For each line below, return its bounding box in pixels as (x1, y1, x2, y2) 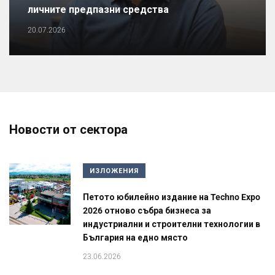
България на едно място (83, 233, 188, 243)
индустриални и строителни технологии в (83, 219, 260, 230)
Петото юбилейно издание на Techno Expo (83, 192, 260, 203)
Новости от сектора (9, 122, 128, 137)
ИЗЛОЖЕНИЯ (90, 167, 139, 176)
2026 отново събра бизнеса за (83, 206, 211, 216)
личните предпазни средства (28, 4, 169, 16)
